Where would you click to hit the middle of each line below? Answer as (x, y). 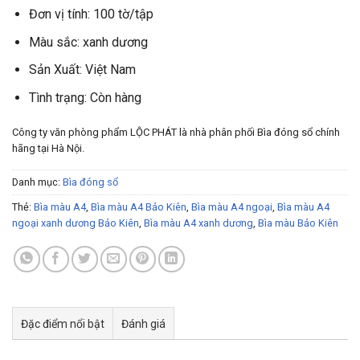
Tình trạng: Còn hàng (85, 97)
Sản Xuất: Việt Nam (82, 70)
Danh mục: (37, 182)
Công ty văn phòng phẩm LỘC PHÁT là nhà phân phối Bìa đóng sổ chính (176, 132)
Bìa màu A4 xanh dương (198, 223)
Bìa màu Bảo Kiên (298, 223)
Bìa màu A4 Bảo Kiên (139, 207)
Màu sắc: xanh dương (88, 42)
